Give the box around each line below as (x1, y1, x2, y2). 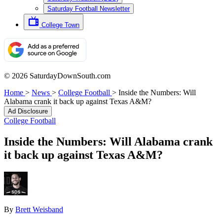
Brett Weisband (15, 205, 63, 214)
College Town (41, 21, 79, 29)
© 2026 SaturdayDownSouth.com (4, 72, 110, 80)
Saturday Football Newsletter (47, 5, 130, 12)
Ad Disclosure (8, 108, 48, 115)
